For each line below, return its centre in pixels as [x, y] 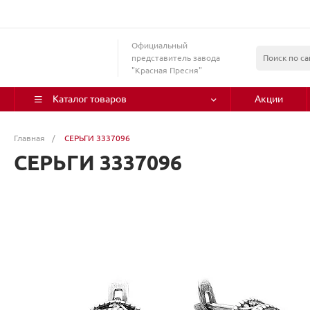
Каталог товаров [90, 99]
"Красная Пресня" [167, 70]
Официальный [159, 45]
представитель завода [176, 57]
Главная [29, 138]
